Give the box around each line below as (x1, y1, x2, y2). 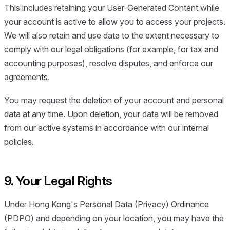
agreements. (4, 71, 50, 82)
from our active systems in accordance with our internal (4, 123, 209, 133)
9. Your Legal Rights (4, 173, 112, 189)
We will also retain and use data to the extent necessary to (4, 30, 219, 41)
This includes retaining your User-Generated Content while (4, 2, 219, 13)
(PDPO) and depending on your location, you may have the (4, 213, 224, 223)
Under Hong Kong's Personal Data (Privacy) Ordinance (4, 199, 209, 209)
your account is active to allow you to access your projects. (4, 16, 225, 27)
